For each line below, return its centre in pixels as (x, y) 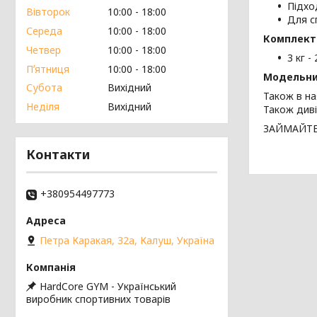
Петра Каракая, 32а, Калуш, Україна (127, 241)
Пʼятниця (48, 69)
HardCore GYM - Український (108, 287)
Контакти (58, 154)
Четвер (44, 50)
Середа (44, 31)
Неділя (43, 106)
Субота (44, 88)
